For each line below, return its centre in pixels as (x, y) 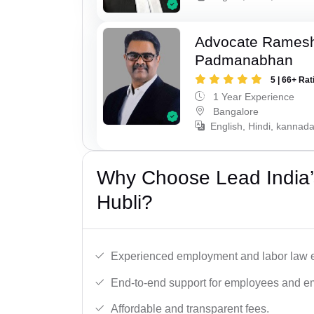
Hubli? (125, 203)
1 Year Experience (253, 96)
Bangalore (235, 111)
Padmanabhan (244, 60)
